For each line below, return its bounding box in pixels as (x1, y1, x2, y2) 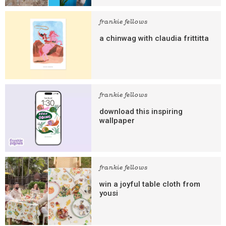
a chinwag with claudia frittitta (99, 34, 209, 43)
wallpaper (99, 116, 135, 125)
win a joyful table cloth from (99, 180, 200, 189)
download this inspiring (99, 106, 183, 116)
